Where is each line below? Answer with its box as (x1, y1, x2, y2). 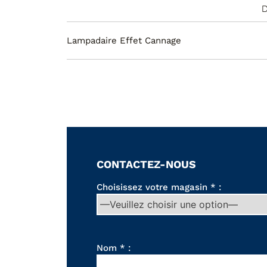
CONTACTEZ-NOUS (97, 158, 196, 171)
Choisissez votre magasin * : (97, 181, 221, 193)
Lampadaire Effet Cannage (67, 35, 181, 46)
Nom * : (97, 242, 131, 253)
